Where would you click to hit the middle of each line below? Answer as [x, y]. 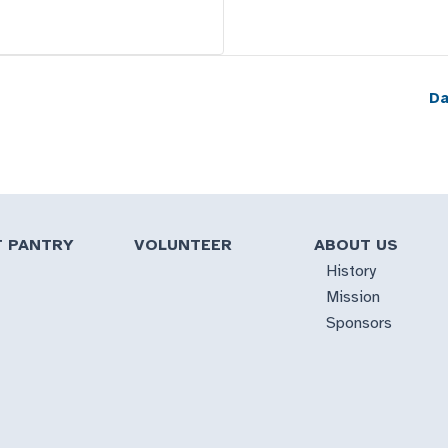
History [350, 271]
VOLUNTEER [183, 245]
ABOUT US [355, 245]
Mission [352, 297]
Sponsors [358, 323]
